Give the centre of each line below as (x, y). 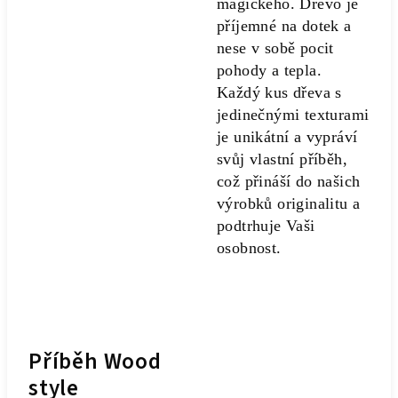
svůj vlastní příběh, (282, 159)
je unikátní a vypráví (287, 137)
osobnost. (249, 248)
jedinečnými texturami (293, 115)
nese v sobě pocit (275, 48)
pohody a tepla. (270, 70)
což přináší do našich (289, 181)
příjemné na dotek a (284, 26)
